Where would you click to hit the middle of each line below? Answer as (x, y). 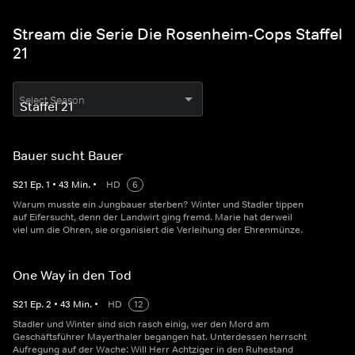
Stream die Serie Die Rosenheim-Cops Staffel (177, 34)
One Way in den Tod (72, 275)
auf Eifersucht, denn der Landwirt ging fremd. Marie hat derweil (153, 218)
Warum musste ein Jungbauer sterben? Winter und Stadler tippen (158, 205)
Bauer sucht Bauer (68, 156)
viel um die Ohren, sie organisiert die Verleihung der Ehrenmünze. (158, 230)
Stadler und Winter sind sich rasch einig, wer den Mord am (141, 324)
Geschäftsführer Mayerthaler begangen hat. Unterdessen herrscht (160, 337)
